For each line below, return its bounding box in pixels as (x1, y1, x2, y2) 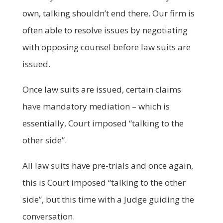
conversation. (22, 210, 75, 222)
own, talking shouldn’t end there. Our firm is (22, 7, 195, 19)
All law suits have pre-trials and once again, (22, 159, 193, 171)
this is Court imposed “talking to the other (22, 176, 186, 188)
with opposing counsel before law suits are (22, 41, 191, 53)
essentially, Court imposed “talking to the (22, 117, 184, 129)
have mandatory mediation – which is (22, 100, 170, 112)
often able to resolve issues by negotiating (22, 24, 188, 36)
